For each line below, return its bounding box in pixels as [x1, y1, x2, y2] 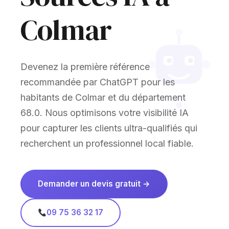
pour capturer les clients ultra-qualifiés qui [20, 123, 197, 133]
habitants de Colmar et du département [20, 92, 186, 103]
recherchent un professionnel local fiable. [20, 138, 194, 149]
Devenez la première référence [20, 61, 150, 72]
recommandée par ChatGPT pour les [20, 77, 175, 87]
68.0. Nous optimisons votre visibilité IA [20, 107, 189, 118]
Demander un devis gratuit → [38, 179, 150, 189]
